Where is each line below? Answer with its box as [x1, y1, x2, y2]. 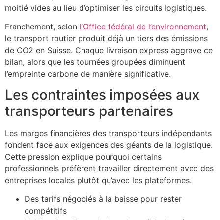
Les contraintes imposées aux [5, 86, 199, 103]
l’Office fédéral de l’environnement [80, 22, 206, 32]
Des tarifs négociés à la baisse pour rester [25, 194, 182, 204]
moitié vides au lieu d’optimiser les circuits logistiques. [5, 3, 207, 13]
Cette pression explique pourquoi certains [5, 151, 162, 162]
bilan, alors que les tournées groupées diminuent [5, 57, 185, 67]
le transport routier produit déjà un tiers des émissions [5, 33, 208, 44]
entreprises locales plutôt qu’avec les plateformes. [5, 175, 192, 185]
